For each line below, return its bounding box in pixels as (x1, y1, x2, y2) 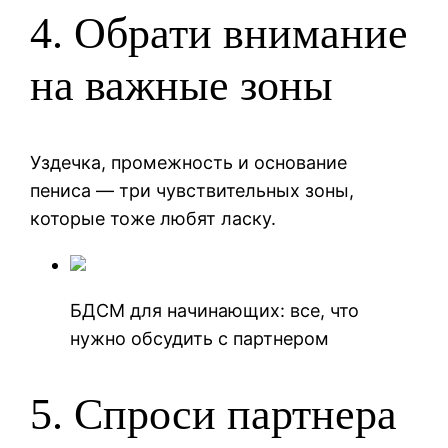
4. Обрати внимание (30, 9, 409, 59)
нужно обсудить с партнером (70, 327, 330, 349)
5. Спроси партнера (30, 390, 398, 440)
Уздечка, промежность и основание (30, 151, 348, 173)
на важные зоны (30, 61, 334, 111)
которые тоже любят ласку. (30, 207, 277, 229)
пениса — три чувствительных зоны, (30, 179, 355, 201)
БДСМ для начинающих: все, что (70, 299, 360, 321)
